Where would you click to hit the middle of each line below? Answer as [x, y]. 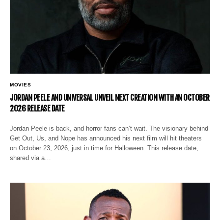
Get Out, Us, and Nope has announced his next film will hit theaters [106, 138]
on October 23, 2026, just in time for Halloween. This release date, [104, 148]
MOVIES [20, 84]
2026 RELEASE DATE [37, 108]
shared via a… [31, 158]
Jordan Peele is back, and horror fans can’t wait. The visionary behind [109, 128]
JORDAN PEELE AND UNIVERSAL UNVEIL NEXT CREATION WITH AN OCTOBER [110, 97]
